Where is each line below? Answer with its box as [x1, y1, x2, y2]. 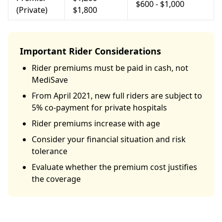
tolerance [32, 146, 67, 157]
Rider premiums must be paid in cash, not [32, 62, 188, 73]
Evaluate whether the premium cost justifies [32, 162, 197, 172]
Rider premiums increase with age [32, 118, 160, 129]
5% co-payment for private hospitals [32, 102, 167, 113]
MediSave [32, 74, 68, 85]
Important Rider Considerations [20, 45, 161, 57]
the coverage [32, 173, 81, 184]
